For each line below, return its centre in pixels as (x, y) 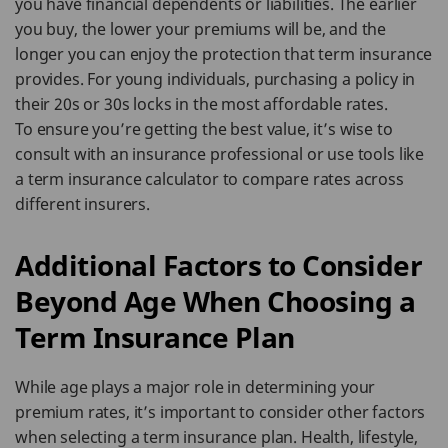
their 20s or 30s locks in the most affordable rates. (201, 104)
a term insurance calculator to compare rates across (209, 179)
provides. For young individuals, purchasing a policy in (215, 79)
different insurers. (82, 204)
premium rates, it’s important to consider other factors (220, 412)
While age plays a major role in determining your (195, 387)
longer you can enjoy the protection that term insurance (224, 54)
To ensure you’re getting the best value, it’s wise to (204, 129)
